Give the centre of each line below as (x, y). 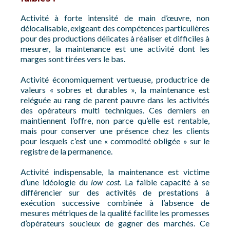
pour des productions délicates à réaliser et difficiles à (115, 38)
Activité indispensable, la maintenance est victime (115, 172)
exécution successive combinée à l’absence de (115, 203)
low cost (106, 182)
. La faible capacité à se (165, 182)
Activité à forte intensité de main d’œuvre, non (115, 18)
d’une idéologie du (56, 182)
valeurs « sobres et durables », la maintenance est (115, 90)
